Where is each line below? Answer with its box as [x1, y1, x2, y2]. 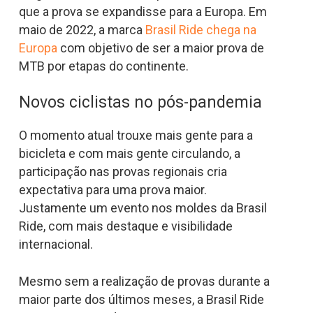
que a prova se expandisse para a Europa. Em [18, 3, 267, 19]
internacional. [18, 236, 96, 252]
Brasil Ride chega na [145, 22, 256, 37]
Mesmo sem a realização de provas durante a [18, 273, 270, 289]
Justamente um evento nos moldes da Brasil [18, 200, 267, 215]
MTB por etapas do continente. [18, 58, 189, 73]
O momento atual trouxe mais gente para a [18, 127, 253, 143]
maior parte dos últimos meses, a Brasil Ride [18, 291, 264, 307]
